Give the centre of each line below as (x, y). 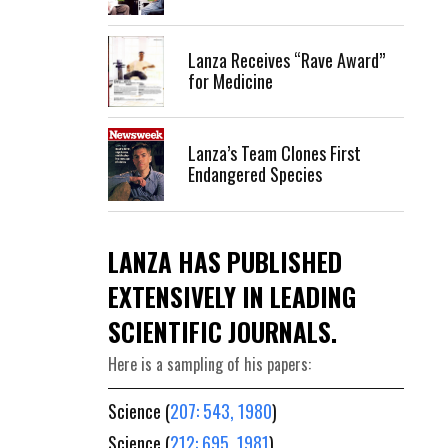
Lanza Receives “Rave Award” (286, 60)
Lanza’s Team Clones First (274, 153)
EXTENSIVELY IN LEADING (232, 296)
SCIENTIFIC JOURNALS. (222, 331)
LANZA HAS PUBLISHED (225, 261)
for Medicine (230, 81)
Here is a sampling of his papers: (209, 363)
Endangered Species (255, 174)
